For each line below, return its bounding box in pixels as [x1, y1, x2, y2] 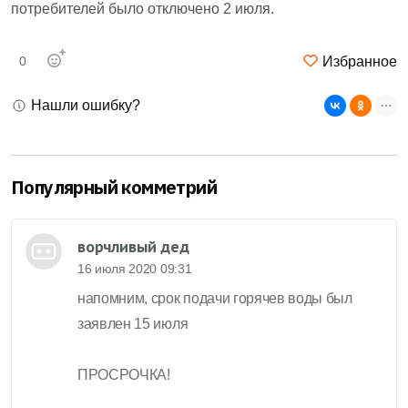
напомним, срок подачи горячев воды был [77, 290, 352, 306]
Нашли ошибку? [27, 97, 140, 113]
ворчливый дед [77, 235, 189, 257]
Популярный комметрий [11, 174, 217, 199]
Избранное [319, 53, 397, 69]
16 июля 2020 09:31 [77, 260, 192, 276]
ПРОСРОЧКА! [77, 366, 170, 382]
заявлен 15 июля [77, 315, 189, 331]
